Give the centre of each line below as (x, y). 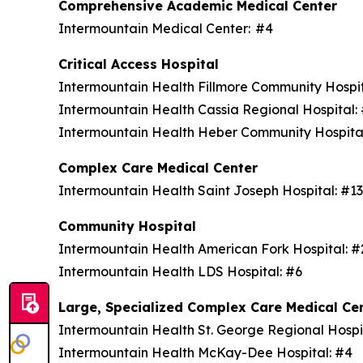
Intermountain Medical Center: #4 (169, 28)
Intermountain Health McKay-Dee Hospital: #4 (209, 352)
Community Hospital (131, 226)
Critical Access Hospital (143, 64)
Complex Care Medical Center (162, 167)
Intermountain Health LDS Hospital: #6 (184, 271)
